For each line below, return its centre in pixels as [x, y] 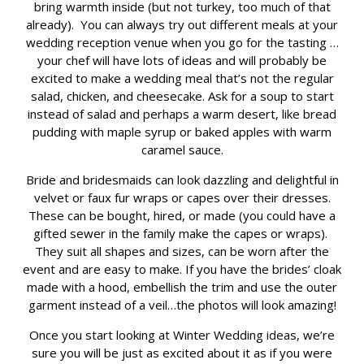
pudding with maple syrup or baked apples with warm [182, 132]
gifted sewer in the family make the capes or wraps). [182, 234]
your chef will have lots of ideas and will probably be [182, 61]
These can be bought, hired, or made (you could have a [182, 216]
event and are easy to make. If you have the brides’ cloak [182, 269]
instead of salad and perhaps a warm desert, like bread [182, 114]
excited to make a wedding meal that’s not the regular [182, 78]
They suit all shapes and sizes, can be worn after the [182, 251]
